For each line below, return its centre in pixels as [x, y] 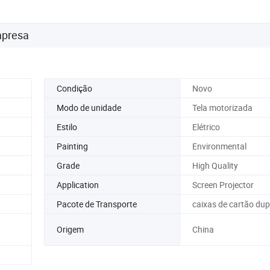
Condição [74, 88]
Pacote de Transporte [97, 204]
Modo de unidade [89, 107]
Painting [72, 146]
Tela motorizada [222, 107]
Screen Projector [223, 184]
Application [78, 184]
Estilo [67, 127]
